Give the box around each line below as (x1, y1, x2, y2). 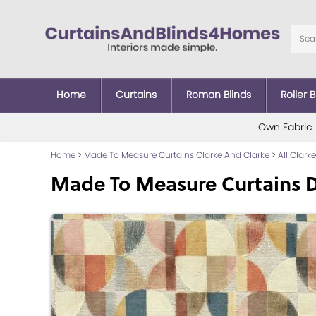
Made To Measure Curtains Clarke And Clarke (84, 148, 269, 161)
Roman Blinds (186, 87, 251, 102)
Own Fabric (257, 119, 312, 134)
